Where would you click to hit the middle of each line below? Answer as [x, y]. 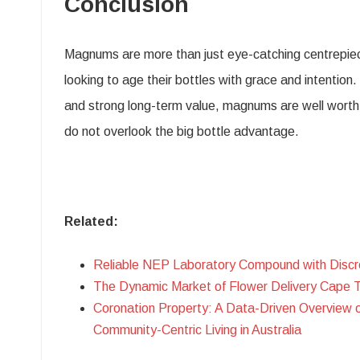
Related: [91, 221]
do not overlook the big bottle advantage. [182, 131]
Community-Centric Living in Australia [197, 329]
